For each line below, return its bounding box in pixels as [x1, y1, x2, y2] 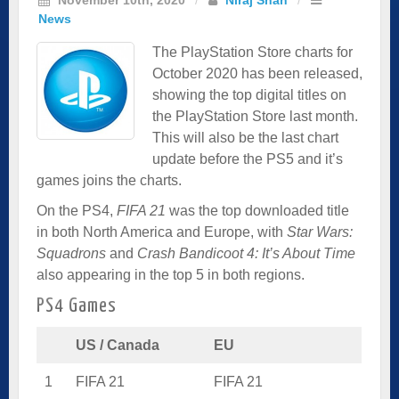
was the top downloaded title [166, 202, 349, 218]
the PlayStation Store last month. [152, 108, 358, 124]
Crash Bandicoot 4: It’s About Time [137, 245, 355, 261]
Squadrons [37, 245, 106, 261]
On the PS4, [37, 202, 117, 218]
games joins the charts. [37, 172, 182, 188]
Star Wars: [287, 224, 353, 240]
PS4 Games [37, 296, 117, 316]
